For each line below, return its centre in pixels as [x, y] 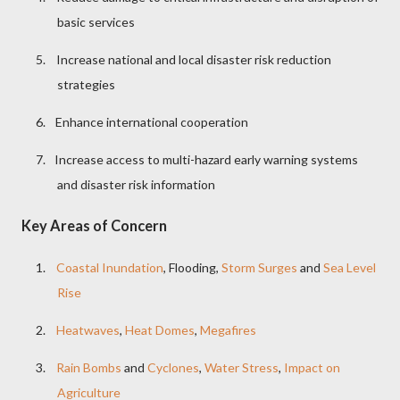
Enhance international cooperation [149, 121]
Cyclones [173, 367]
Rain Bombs [89, 367]
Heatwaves [88, 329]
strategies [86, 84]
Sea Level [350, 267]
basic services [96, 21]
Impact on [312, 367]
